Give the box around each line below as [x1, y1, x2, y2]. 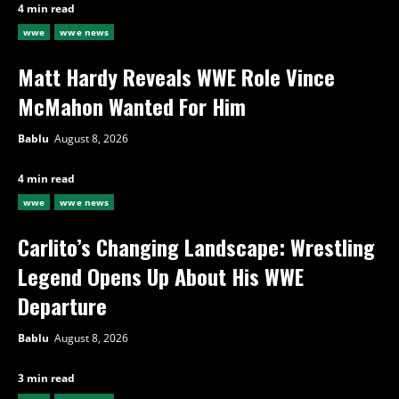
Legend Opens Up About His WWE [18, 259, 304, 292]
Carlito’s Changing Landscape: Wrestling [18, 230, 375, 263]
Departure [18, 289, 107, 322]
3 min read [18, 370, 75, 386]
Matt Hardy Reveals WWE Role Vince [18, 60, 335, 93]
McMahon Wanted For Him [18, 89, 246, 122]
